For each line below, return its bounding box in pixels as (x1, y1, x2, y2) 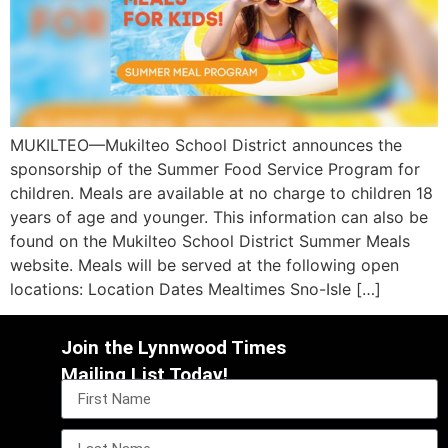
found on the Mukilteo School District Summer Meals (10, 230, 410, 251)
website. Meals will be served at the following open (10, 254, 399, 275)
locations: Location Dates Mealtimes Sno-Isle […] (10, 278, 381, 299)
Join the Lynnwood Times (61, 335, 287, 359)
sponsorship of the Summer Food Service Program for (10, 158, 420, 179)
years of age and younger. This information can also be (10, 206, 428, 227)
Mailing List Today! (61, 362, 229, 386)
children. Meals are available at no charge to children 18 (10, 182, 433, 203)
